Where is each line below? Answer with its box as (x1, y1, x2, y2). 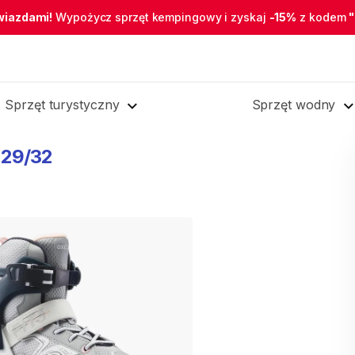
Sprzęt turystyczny (5, 97, 120, 113)
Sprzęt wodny (251, 97, 336, 113)
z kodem (296, 10, 349, 24)
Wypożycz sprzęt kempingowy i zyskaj (52, 10, 269, 24)
